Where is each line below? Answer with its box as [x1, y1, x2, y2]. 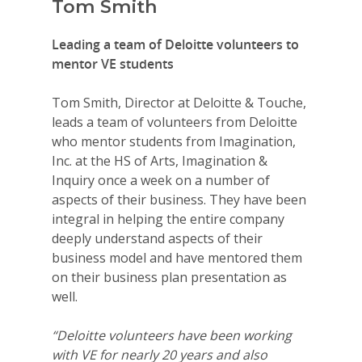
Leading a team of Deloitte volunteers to [52, 36, 299, 54]
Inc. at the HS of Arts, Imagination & [52, 152, 267, 170]
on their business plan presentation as [52, 268, 287, 287]
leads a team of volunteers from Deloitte [52, 113, 297, 132]
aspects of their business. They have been [52, 191, 306, 209]
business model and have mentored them [52, 249, 302, 267]
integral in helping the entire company [52, 210, 284, 229]
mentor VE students [52, 55, 174, 74]
